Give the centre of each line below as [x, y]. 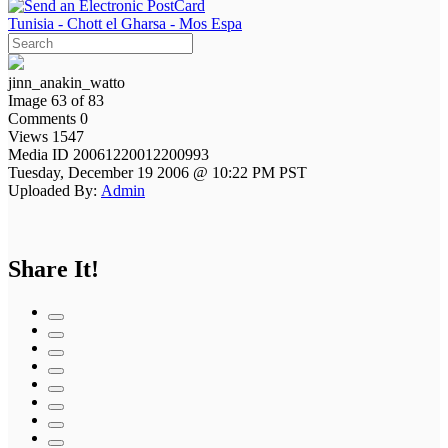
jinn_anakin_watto [66, 82]
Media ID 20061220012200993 [110, 154]
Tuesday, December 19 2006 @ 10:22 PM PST [157, 172]
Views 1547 [46, 136]
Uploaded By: [52, 190]
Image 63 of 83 [56, 100]
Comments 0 [48, 118]
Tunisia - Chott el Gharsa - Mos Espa [125, 23]
